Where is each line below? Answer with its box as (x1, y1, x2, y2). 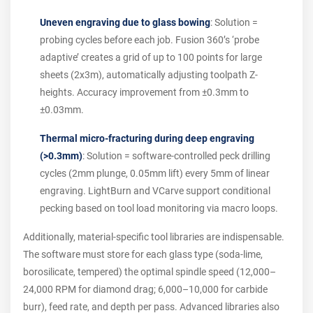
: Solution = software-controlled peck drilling (82, 150, 270, 161)
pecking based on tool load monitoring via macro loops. (40, 203, 278, 214)
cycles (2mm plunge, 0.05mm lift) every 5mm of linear (40, 168, 270, 179)
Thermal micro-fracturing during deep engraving (40, 133, 254, 144)
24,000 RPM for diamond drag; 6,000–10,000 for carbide (23, 284, 268, 295)
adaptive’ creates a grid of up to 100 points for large (40, 52, 262, 63)
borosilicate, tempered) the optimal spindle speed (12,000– (23, 266, 276, 277)
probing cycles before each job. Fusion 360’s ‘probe (40, 34, 259, 45)
